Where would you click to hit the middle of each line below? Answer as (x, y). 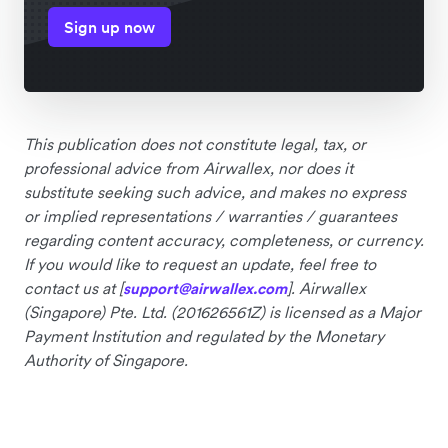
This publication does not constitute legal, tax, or (195, 144)
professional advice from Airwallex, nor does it (188, 168)
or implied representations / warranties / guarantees (210, 216)
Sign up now (109, 27)
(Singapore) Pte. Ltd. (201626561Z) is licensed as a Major (222, 312)
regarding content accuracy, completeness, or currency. (224, 240)
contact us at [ (73, 288)
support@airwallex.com (205, 289)
